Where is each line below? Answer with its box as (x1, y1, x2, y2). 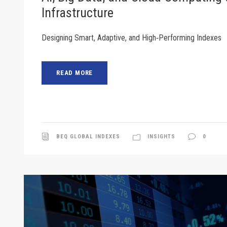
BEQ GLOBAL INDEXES (56, 133, 120, 140)
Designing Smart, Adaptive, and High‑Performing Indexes (42, 32, 221, 43)
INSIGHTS (147, 133, 175, 140)
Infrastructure (42, 5, 113, 20)
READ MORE (56, 68, 93, 77)
